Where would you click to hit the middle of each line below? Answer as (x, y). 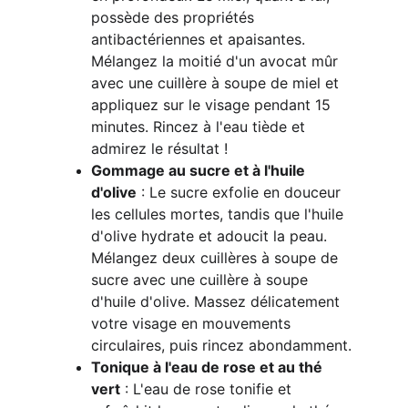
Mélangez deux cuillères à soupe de (217, 258)
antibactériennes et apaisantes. (200, 39)
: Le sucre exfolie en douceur (241, 192)
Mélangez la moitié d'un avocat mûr (217, 61)
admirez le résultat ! (159, 148)
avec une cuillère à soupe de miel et (217, 83)
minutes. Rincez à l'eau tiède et (200, 127)
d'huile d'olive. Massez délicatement (218, 301)
